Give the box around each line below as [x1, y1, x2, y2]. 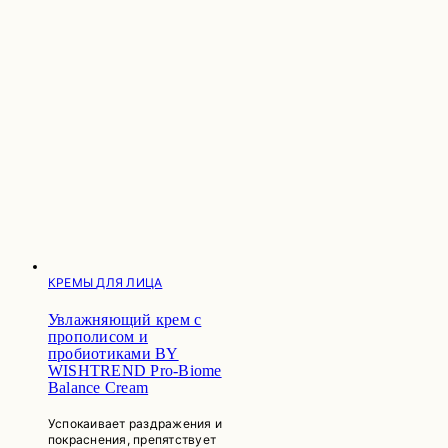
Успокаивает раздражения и [48, 415, 223, 431]
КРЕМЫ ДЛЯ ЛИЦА [48, 274, 163, 290]
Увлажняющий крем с [48, 310, 202, 328]
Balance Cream [48, 378, 149, 396]
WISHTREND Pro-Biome [48, 361, 222, 379]
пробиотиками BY [48, 344, 179, 362]
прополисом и [48, 327, 148, 345]
